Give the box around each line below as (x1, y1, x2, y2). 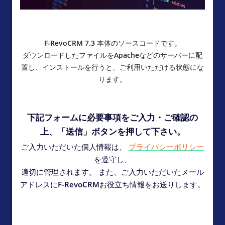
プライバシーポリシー (129, 142, 204, 152)
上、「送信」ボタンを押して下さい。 (40, 126, 185, 137)
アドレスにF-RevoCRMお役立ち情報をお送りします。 (20, 179, 205, 189)
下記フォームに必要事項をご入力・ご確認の (27, 111, 198, 123)
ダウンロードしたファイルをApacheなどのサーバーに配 (23, 50, 202, 60)
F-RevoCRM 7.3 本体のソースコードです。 (44, 38, 181, 48)
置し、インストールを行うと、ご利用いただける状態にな (21, 62, 204, 72)
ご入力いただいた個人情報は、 (21, 142, 129, 152)
